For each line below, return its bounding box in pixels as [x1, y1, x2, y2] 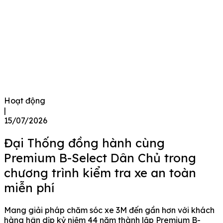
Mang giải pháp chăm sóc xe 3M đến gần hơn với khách [4, 205, 215, 215]
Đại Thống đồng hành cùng [4, 135, 165, 150]
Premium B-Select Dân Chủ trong [4, 150, 196, 165]
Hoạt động [4, 95, 45, 106]
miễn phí [4, 180, 54, 195]
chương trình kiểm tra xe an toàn [4, 165, 196, 180]
